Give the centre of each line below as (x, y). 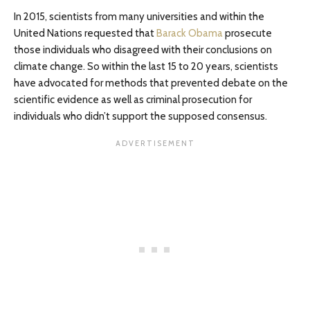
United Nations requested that (85, 34)
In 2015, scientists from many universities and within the (139, 17)
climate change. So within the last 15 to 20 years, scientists (146, 67)
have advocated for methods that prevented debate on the (151, 83)
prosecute (247, 34)
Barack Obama (190, 34)
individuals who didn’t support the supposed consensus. (140, 117)
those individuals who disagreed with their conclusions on (143, 50)
